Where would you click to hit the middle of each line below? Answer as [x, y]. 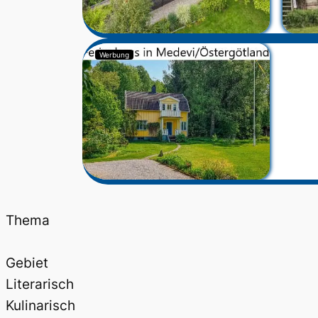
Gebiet [27, 263]
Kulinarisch [40, 305]
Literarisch [40, 284]
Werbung [114, 55]
